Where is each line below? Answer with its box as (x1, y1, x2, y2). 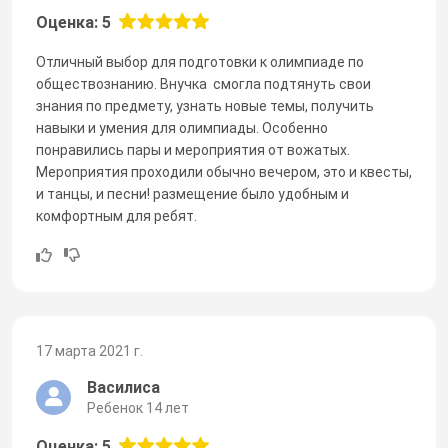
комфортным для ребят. (36, 207, 197, 224)
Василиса (87, 377, 160, 397)
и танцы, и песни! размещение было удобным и (36, 185, 349, 202)
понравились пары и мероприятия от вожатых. (36, 141, 350, 158)
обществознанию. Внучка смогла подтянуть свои (36, 75, 371, 92)
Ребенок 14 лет (87, 399, 189, 416)
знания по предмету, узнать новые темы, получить (36, 97, 374, 114)
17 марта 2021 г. (36, 342, 143, 359)
